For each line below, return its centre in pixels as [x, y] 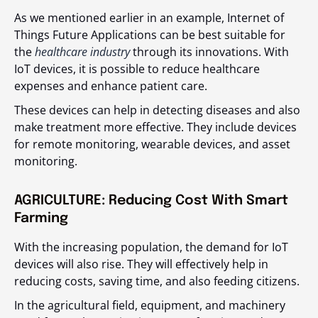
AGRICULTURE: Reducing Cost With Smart [151, 201]
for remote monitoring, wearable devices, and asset [152, 144]
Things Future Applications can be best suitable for [150, 35]
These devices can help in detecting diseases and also [157, 110]
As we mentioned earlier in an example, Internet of [149, 18]
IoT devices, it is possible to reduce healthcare [137, 69]
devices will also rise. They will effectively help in [141, 264]
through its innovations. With [209, 52]
